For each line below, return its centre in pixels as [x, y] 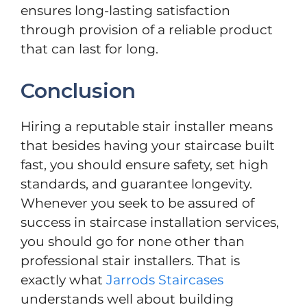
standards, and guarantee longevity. [136, 184]
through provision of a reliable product [147, 30]
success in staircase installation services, [150, 222]
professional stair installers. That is [130, 260]
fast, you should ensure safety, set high [145, 164]
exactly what [63, 280]
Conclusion [78, 90]
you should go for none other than [133, 241]
